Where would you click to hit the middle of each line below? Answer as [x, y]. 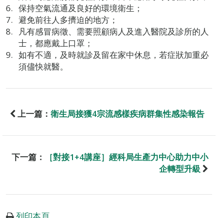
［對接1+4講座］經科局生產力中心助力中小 [127, 157]
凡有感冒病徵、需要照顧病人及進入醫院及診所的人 [113, 31]
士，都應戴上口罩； [55, 43]
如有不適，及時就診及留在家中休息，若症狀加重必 [113, 55]
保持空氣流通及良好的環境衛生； [80, 8]
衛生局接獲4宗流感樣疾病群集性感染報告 [127, 114]
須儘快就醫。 [43, 66]
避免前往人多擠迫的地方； [68, 20]
